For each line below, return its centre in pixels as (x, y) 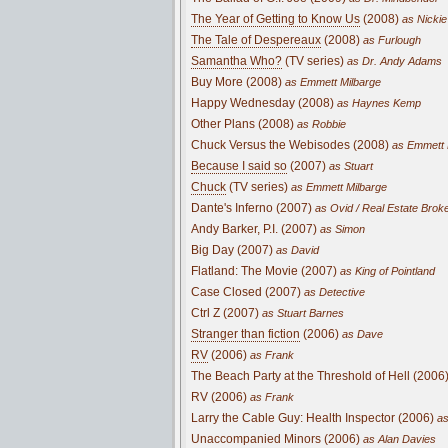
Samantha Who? (236, 60)
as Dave (361, 333)
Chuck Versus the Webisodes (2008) (290, 144)
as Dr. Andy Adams (393, 60)
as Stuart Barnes (301, 312)
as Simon (341, 228)
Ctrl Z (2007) (225, 312)
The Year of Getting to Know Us (275, 18)
